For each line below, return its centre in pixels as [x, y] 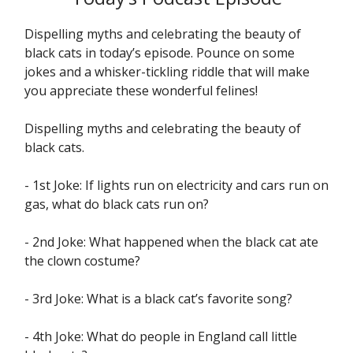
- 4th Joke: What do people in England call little [161, 336]
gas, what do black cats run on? [117, 204]
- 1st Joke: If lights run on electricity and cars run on [176, 185]
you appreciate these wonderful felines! [141, 91]
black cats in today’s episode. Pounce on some [160, 53]
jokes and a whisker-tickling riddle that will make [167, 72]
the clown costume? [82, 261]
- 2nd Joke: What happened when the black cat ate [171, 242]
